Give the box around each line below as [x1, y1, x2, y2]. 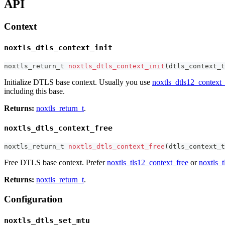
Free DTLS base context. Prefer [4, 158, 107, 167]
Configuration [4, 193, 63, 204]
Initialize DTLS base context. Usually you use [4, 77, 152, 86]
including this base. [4, 86, 65, 95]
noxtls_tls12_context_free [107, 158, 188, 167]
